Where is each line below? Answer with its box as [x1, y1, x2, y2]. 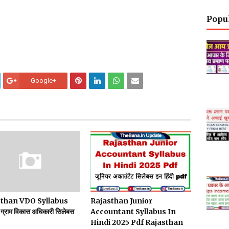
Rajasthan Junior [90, 196, 153, 205]
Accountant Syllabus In [90, 207, 176, 216]
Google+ [31, 77, 56, 84]
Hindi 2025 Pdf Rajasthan [90, 218, 184, 227]
